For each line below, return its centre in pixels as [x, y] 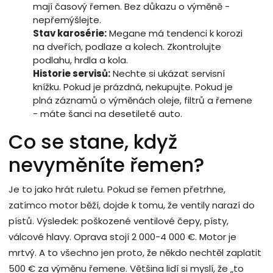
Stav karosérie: [70, 33]
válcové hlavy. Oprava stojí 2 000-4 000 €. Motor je [122, 236]
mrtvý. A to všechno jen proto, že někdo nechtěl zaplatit [135, 252]
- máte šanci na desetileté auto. [108, 113]
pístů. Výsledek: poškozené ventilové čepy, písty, [119, 221]
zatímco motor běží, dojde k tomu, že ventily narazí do [132, 205]
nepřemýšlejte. [67, 19]
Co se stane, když [93, 141]
